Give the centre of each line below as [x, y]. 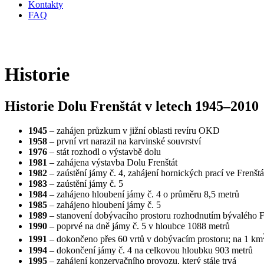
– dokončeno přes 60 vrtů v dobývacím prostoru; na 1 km [155, 239]
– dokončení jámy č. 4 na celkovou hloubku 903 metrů [150, 250]
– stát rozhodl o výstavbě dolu [104, 152]
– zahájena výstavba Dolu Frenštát [112, 163]
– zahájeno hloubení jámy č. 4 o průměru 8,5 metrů [143, 194]
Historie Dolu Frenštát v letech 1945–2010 [132, 106]
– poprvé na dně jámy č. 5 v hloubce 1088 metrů [138, 226]
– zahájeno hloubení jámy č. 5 [104, 205]
